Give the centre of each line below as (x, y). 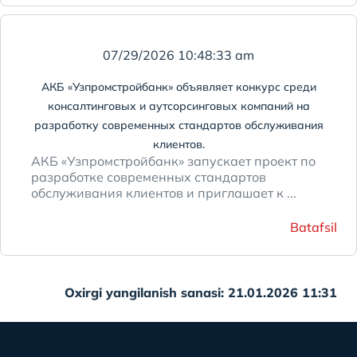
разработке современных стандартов (149, 177)
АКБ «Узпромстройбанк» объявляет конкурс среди (178, 87)
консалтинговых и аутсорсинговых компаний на (178, 106)
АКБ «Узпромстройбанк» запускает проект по (173, 161)
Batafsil (314, 227)
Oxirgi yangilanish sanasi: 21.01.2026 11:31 (205, 292)
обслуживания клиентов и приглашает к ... (164, 193)
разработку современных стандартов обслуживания (178, 125)
